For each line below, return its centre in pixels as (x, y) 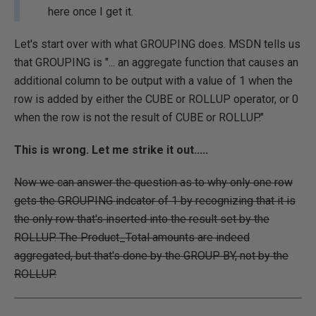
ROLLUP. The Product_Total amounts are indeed (132, 237)
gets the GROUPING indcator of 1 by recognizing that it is (155, 201)
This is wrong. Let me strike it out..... (111, 150)
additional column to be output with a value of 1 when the (153, 81)
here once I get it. (91, 12)
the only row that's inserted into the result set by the (142, 219)
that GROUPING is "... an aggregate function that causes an (156, 62)
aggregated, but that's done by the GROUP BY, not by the (151, 256)
